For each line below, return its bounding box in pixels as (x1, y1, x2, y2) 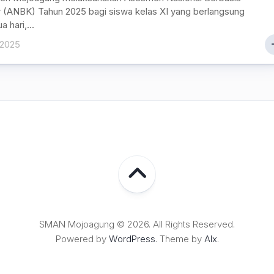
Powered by (55, 233, 109, 245)
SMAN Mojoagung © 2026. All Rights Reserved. (39, 218, 235, 230)
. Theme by (155, 233, 204, 245)
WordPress (108, 233, 155, 245)
